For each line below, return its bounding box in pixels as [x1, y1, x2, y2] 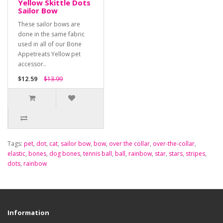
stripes [186, 149, 205, 158]
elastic [7, 149, 25, 158]
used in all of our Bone [18, 40, 82, 49]
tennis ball [83, 149, 112, 158]
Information [7, 208, 49, 218]
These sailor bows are [18, 20, 80, 29]
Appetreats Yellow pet [18, 50, 81, 59]
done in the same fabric [18, 30, 85, 39]
